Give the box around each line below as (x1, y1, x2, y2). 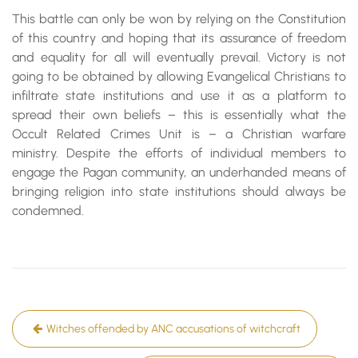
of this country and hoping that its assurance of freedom (12, 30, 346, 46)
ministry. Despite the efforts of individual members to (12, 145, 346, 161)
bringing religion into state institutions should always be (12, 184, 346, 199)
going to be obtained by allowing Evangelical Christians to (12, 69, 346, 84)
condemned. (12, 203, 84, 218)
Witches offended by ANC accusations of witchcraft (46, 322, 300, 336)
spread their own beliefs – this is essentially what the (12, 107, 346, 122)
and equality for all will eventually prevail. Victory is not (12, 50, 346, 65)
